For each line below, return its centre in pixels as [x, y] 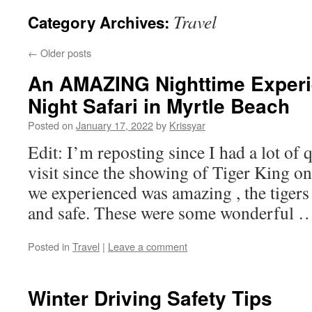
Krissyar [187, 125]
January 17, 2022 [115, 125]
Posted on [50, 125]
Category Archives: [101, 22]
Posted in [49, 246]
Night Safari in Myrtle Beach [159, 106]
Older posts [64, 53]
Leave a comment [148, 246]
